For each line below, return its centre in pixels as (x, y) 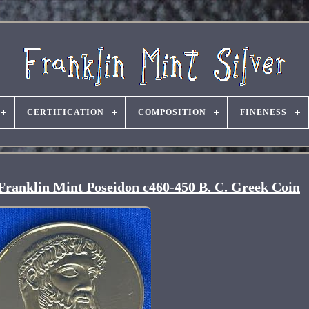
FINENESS (263, 112)
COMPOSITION (172, 112)
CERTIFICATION (65, 112)
